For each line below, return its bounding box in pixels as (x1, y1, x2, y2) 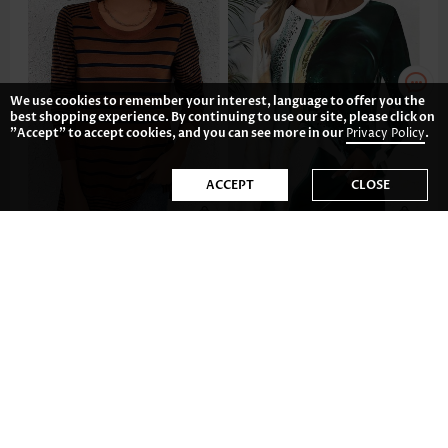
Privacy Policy (346, 125, 425, 142)
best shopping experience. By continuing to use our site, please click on (10, 109, 435, 125)
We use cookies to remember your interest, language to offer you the (10, 93, 425, 109)
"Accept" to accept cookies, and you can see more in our (10, 125, 346, 141)
